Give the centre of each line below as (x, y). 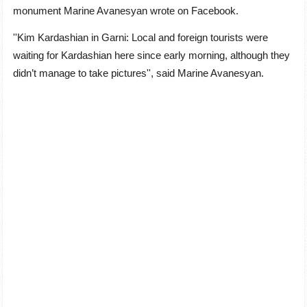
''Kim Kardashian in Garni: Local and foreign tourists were (140, 37)
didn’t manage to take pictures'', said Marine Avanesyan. (140, 73)
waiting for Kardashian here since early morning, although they (151, 55)
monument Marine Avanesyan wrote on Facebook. (127, 11)
